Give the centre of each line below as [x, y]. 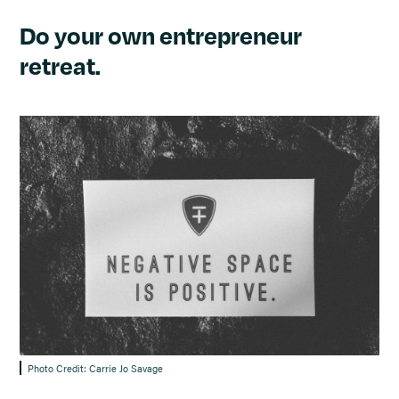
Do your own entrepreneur [161, 36]
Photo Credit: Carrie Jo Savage [95, 368]
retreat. [61, 66]
